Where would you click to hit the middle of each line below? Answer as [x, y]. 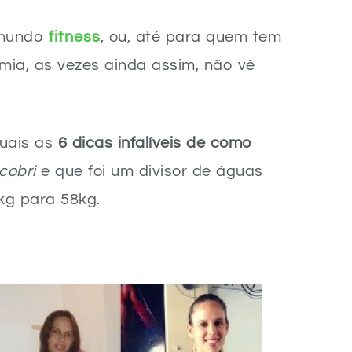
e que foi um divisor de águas [149, 171]
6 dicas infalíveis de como [155, 143]
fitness [74, 37]
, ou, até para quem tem [191, 37]
